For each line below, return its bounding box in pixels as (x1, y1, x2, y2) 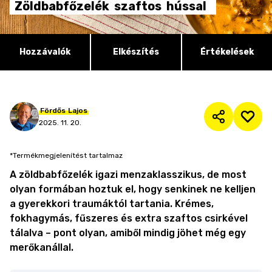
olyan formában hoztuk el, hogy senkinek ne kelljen (10, 183, 256, 195)
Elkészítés (113, 47, 159, 57)
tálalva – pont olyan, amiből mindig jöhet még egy (10, 227, 246, 239)
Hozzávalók (19, 47, 70, 57)
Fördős (40, 106, 66, 115)
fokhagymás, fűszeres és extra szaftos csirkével (10, 212, 248, 224)
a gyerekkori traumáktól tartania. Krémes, (10, 198, 214, 209)
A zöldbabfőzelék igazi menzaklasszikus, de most (10, 169, 246, 180)
